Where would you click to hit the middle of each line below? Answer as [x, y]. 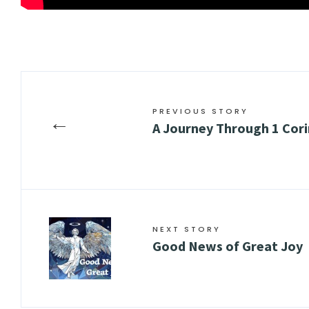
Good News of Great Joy [228, 246]
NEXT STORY [187, 229]
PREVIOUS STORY [200, 111]
